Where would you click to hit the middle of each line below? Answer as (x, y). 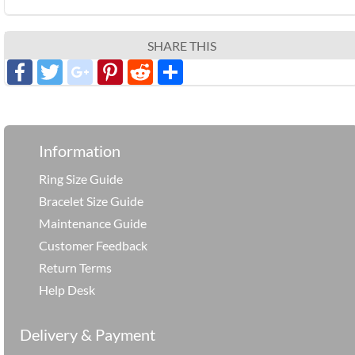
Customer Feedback (94, 245)
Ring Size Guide (81, 178)
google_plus (158, 71)
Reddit (190, 71)
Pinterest (175, 71)
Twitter (104, 71)
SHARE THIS (181, 45)
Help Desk (67, 289)
